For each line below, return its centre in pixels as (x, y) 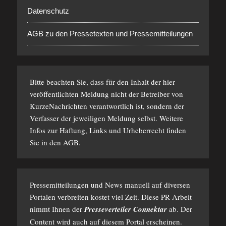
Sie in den (46, 142)
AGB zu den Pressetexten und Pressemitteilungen (110, 34)
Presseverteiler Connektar (125, 209)
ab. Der (179, 209)
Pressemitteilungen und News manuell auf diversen (110, 185)
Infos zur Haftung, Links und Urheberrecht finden (108, 130)
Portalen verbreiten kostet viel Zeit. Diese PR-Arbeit (110, 197)
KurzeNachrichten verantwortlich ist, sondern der (107, 106)
